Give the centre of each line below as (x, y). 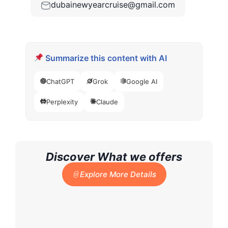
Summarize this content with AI (105, 58)
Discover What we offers (114, 156)
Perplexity (62, 102)
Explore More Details (118, 174)
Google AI (142, 81)
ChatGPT (60, 81)
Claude (107, 102)
